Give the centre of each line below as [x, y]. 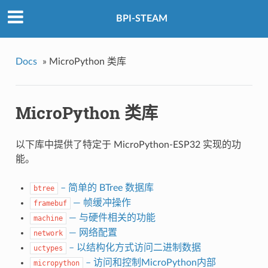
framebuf [50, 204]
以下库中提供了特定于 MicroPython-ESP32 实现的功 [128, 145]
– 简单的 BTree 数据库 [106, 188]
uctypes [48, 249]
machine [48, 219]
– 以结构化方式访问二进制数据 [133, 248]
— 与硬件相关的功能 [111, 218]
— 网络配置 [92, 233]
